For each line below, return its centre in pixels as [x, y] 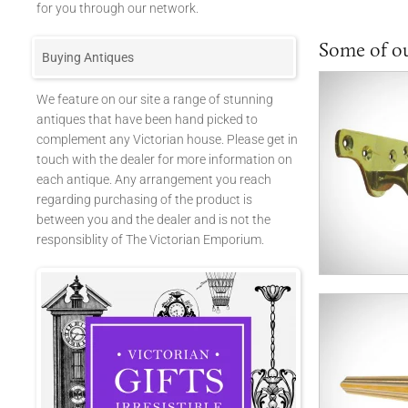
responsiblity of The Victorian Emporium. [150, 240]
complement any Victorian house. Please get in [167, 139]
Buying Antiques [88, 57]
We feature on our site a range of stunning [155, 99]
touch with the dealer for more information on [164, 159]
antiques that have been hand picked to [147, 119]
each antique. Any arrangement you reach [154, 179]
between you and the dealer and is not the [153, 219]
